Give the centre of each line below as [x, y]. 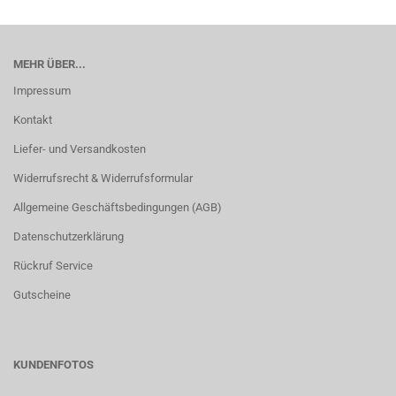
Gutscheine [42, 295]
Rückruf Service [53, 266]
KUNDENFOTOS [53, 365]
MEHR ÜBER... [49, 64]
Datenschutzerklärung [69, 236]
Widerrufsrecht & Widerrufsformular [103, 178]
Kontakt [33, 120]
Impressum [42, 91]
